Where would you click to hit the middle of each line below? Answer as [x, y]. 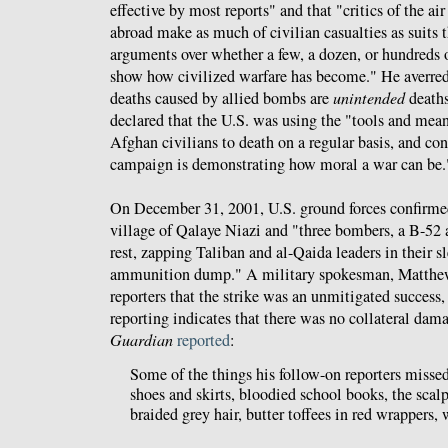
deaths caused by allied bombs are [221, 98]
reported [203, 340]
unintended [369, 98]
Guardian [141, 340]
